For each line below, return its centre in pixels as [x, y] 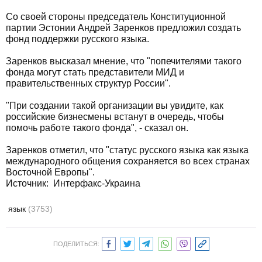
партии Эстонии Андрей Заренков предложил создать [123, 28]
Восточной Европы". [50, 172]
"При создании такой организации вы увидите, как [115, 106]
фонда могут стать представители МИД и [95, 72]
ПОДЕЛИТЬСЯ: [76, 244]
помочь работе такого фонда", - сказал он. [97, 128]
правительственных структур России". [88, 83]
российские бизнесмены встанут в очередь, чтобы [115, 117]
